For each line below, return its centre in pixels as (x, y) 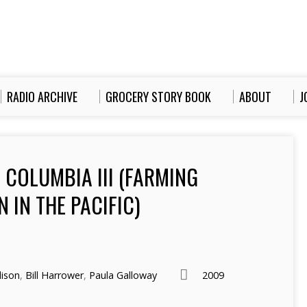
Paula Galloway (123, 275)
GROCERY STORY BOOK (158, 97)
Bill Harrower (54, 275)
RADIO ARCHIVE (42, 97)
